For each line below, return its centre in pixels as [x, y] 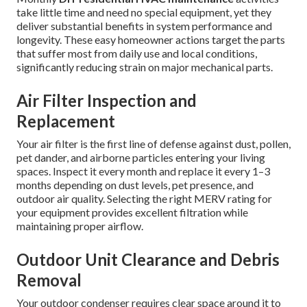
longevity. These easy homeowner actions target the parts [151, 40]
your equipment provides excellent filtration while [132, 212]
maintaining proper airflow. [80, 226]
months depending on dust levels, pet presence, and [135, 185]
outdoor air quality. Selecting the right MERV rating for [144, 199]
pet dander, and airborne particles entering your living [141, 158]
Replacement [66, 121]
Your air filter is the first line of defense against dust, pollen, [153, 144]
